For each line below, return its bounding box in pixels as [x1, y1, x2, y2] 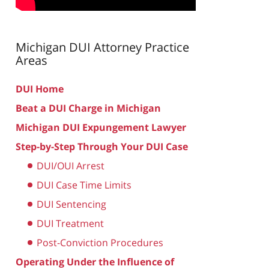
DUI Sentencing [37, 197, 106, 211]
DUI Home [16, 82, 64, 95]
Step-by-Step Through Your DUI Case [16, 139, 188, 153]
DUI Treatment [37, 216, 104, 230]
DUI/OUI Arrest [37, 159, 104, 172]
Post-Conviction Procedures [37, 235, 163, 249]
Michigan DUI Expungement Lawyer [16, 120, 186, 134]
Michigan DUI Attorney [16, 38, 142, 55]
